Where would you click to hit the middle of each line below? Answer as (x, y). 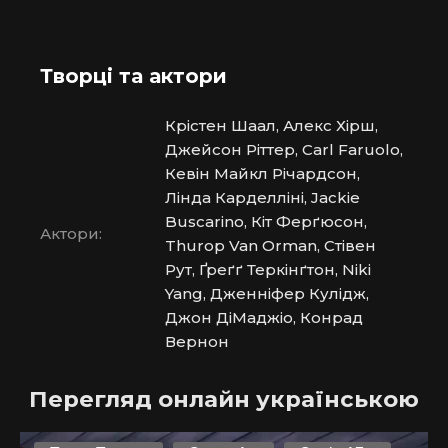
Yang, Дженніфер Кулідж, (267, 294)
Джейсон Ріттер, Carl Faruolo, (284, 150)
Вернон (197, 342)
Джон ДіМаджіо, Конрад (264, 318)
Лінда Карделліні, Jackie (262, 198)
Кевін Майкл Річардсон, (262, 174)
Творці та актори (133, 75)
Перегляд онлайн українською (224, 398)
